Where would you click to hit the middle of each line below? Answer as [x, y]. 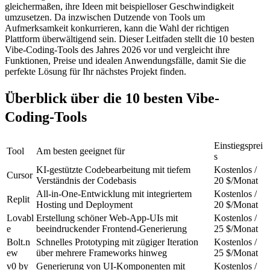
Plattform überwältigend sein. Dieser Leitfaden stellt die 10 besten [131, 39]
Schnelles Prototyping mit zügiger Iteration [118, 242]
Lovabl [20, 218]
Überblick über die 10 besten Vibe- [112, 98]
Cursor [20, 175]
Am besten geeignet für [80, 151]
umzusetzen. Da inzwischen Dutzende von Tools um [106, 17]
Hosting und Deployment [84, 204]
